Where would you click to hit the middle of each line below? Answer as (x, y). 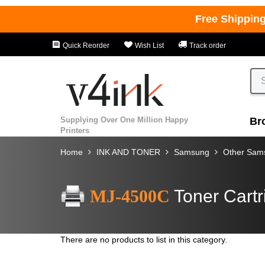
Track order (207, 46)
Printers (75, 130)
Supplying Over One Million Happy (124, 119)
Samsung (192, 152)
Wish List (148, 46)
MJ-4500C (130, 196)
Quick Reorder (85, 46)
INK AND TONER (128, 152)
